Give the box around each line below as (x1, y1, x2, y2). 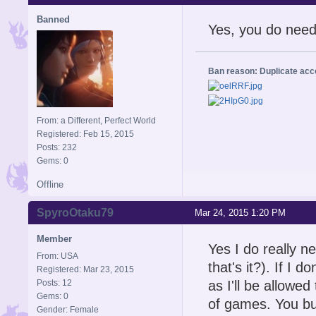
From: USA (37, 250, 78, 261)
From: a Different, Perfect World (37, 115, 156, 126)
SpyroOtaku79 (37, 206, 114, 219)
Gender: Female (37, 304, 99, 315)
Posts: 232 (37, 142, 77, 152)
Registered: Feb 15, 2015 (37, 128, 134, 139)
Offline (37, 178, 63, 190)
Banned (37, 13, 70, 25)
